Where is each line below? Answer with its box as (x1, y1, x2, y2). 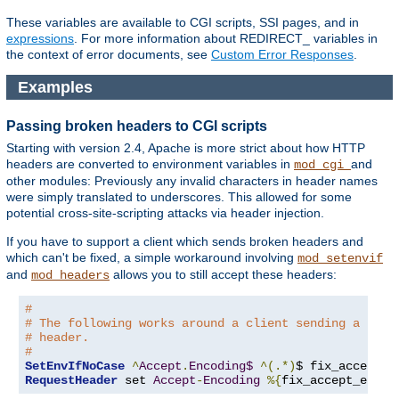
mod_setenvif (297, 251, 383, 266)
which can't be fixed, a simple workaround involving (6, 250, 297, 265)
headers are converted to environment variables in (6, 157, 294, 172)
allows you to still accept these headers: (110, 267, 337, 282)
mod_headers (31, 268, 110, 283)
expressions (6, 30, 74, 45)
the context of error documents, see (6, 46, 211, 61)
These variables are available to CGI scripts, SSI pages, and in (6, 14, 359, 29)
